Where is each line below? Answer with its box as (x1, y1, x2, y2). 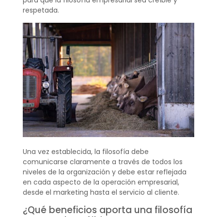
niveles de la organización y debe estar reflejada (22, 167, 186, 177)
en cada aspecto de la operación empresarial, (22, 177, 179, 187)
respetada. (22, 5, 59, 15)
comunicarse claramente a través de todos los (22, 157, 183, 167)
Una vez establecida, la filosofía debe (22, 147, 149, 157)
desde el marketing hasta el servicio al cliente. (22, 187, 179, 198)
